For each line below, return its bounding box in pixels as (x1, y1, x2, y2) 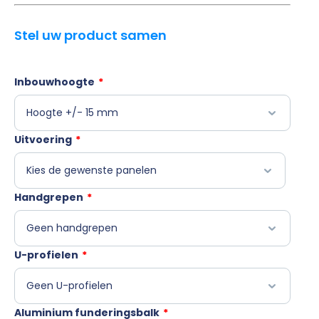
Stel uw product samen (14, 26, 167, 45)
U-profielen (14, 248, 78, 263)
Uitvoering (14, 132, 72, 147)
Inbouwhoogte (14, 75, 95, 90)
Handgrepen (14, 190, 83, 205)
